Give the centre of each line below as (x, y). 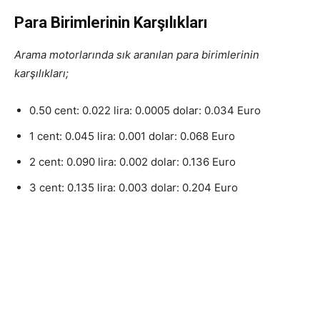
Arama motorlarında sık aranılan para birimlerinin (137, 55)
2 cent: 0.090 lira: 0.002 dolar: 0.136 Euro (132, 162)
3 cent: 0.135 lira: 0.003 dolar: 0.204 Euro (134, 188)
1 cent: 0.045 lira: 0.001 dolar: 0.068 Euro (132, 136)
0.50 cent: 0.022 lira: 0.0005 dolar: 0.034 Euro (145, 111)
